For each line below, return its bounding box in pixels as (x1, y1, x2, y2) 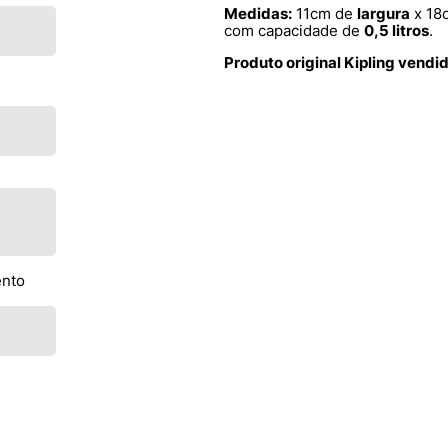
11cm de (292, 4, 357, 24)
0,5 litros (364, 21, 429, 41)
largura (357, 4, 410, 24)
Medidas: (224, 4, 292, 24)
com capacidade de (224, 21, 364, 41)
